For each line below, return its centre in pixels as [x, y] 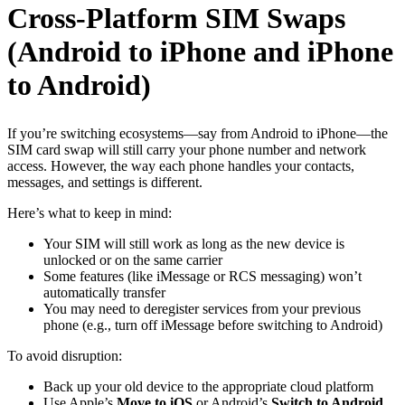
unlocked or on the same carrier [133, 260]
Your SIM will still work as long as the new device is [194, 244]
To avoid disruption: [65, 356]
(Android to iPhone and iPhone [200, 51]
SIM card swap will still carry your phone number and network [187, 150]
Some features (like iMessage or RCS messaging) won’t [202, 277]
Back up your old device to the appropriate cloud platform [208, 387]
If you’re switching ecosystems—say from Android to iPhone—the [198, 134]
